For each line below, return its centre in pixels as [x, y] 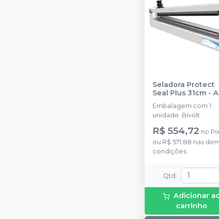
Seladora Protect [184, 85]
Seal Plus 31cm [179, 93]
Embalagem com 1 [182, 106]
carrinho [192, 206]
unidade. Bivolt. [177, 115]
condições [169, 151]
